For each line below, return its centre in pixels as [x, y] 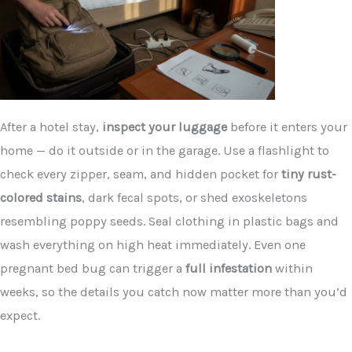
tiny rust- [309, 174]
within [292, 269]
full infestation [229, 269]
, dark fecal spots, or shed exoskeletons [194, 198]
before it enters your [287, 127]
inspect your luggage [165, 127]
